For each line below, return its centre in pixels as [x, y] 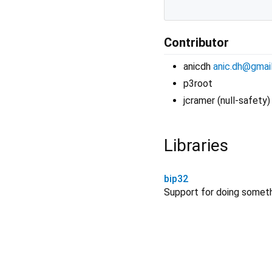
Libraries [196, 146]
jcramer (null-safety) [227, 101]
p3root [198, 84]
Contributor [196, 43]
